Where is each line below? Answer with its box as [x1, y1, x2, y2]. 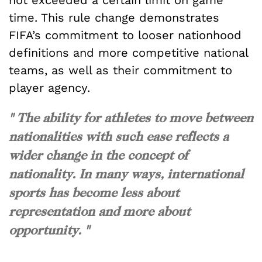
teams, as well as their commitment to [9, 63, 232, 78]
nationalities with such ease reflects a [9, 129, 229, 144]
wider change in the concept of [9, 147, 188, 163]
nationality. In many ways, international [9, 166, 244, 182]
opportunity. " [9, 222, 89, 238]
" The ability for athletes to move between [9, 110, 253, 126]
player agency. [9, 81, 94, 95]
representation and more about [9, 204, 190, 219]
